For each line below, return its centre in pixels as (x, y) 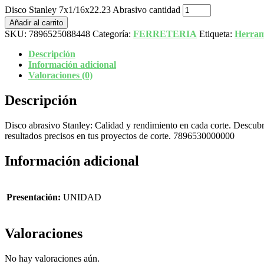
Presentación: (34, 197)
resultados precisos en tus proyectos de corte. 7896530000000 (120, 136)
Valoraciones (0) (60, 75)
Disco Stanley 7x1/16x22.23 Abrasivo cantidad (93, 10)
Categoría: (113, 34)
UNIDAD (82, 197)
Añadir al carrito (36, 23)
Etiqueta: (217, 34)
